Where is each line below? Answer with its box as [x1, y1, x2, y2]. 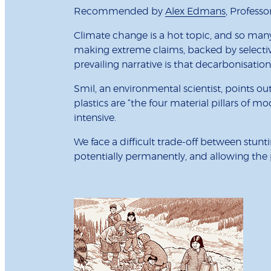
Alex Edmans [165, 7, 226, 17]
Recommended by [74, 7, 165, 17]
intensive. [74, 113, 119, 123]
